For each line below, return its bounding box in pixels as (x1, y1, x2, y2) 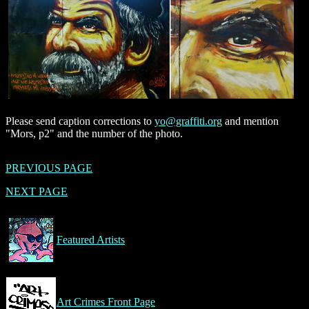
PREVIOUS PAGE (6, 162, 92, 175)
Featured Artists (57, 234, 125, 246)
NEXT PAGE (6, 186, 68, 198)
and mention (222, 115, 279, 128)
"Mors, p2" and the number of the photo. (6, 128, 183, 140)
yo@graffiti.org (154, 115, 222, 128)
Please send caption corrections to (6, 115, 154, 128)
